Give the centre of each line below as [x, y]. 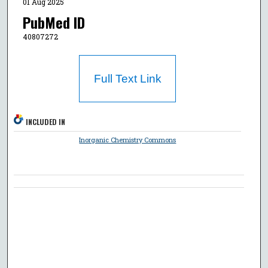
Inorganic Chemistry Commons [128, 139]
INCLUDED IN [46, 121]
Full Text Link [127, 78]
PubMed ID [54, 22]
